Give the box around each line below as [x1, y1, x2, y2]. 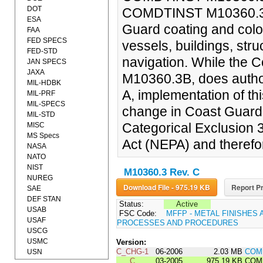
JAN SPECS [27, 58, 66, 66]
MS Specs [27, 131, 59, 140]
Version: [116, 238, 146, 247]
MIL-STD [27, 110, 55, 119]
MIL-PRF [27, 89, 55, 97]
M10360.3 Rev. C [123, 167, 200, 178]
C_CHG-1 [116, 247, 149, 257]
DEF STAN [27, 195, 61, 203]
